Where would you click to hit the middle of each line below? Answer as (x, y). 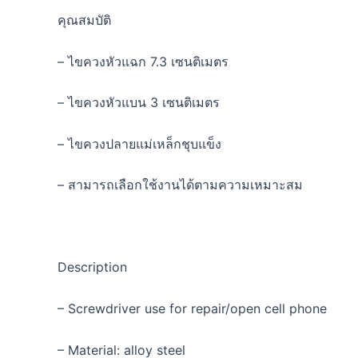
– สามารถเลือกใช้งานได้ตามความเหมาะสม (180, 185)
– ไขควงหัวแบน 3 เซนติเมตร (139, 103)
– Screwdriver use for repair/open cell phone (192, 309)
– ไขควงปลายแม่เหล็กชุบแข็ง (139, 143)
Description (92, 267)
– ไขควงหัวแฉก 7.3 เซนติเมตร (143, 61)
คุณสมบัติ (84, 20)
